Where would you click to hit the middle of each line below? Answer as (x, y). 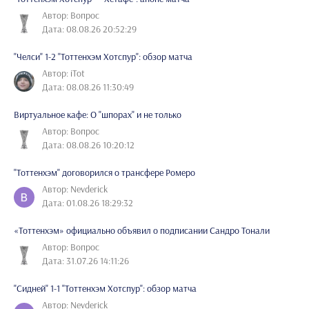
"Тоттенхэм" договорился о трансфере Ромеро (104, 173)
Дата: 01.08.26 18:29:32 (88, 203)
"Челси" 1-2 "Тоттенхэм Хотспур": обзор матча (103, 57)
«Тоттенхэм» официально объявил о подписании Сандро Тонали (142, 231)
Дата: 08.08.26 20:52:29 (89, 29)
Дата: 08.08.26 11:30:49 (88, 87)
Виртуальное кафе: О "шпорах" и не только (98, 115)
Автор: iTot (63, 73)
